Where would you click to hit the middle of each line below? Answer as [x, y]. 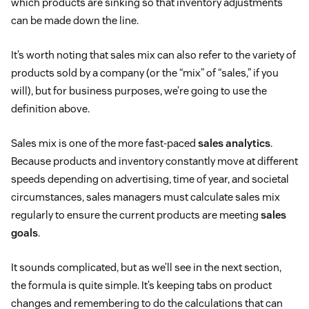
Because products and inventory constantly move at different [154, 161]
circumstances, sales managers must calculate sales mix [146, 197]
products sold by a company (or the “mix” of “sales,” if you [145, 73]
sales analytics [234, 143]
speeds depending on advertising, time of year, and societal [150, 179]
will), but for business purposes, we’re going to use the [139, 91]
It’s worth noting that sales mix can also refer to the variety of [153, 55]
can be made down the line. [75, 21]
